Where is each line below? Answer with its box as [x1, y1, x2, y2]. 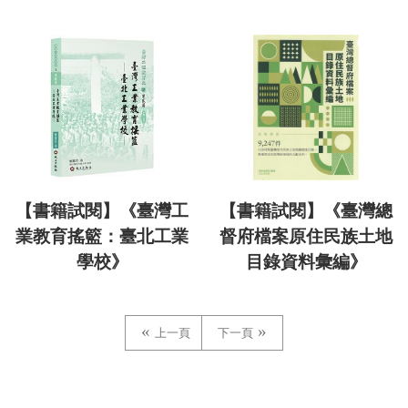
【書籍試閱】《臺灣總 [219, 200, 393, 220]
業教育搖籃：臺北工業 [15, 226, 189, 246]
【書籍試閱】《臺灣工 [15, 200, 189, 220]
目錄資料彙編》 [245, 251, 367, 271]
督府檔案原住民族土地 [219, 226, 393, 246]
